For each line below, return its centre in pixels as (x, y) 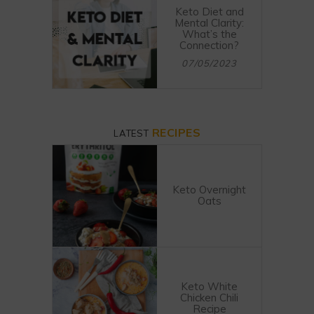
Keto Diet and (209, 12)
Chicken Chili (209, 298)
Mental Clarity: (209, 23)
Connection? (209, 45)
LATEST (132, 133)
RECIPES (176, 132)
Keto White (209, 286)
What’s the (209, 34)
